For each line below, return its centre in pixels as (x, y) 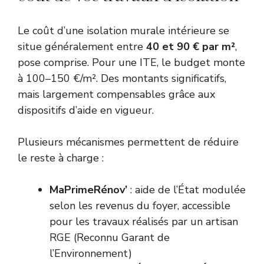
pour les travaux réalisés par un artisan (144, 222)
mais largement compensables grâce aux (116, 95)
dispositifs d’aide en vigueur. (86, 110)
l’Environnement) (91, 254)
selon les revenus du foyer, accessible (140, 206)
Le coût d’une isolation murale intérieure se (123, 31)
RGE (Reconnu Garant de (110, 238)
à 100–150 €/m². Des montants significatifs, (122, 79)
